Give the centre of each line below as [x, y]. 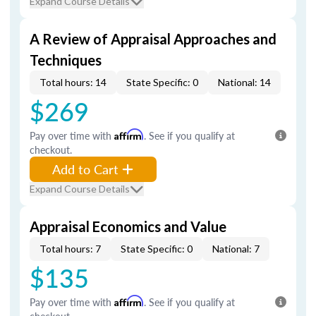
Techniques [66, 60]
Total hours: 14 [73, 82]
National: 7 [236, 249]
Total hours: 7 [70, 249]
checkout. [51, 150]
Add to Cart [85, 169]
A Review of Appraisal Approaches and [153, 39]
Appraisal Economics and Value [128, 226]
